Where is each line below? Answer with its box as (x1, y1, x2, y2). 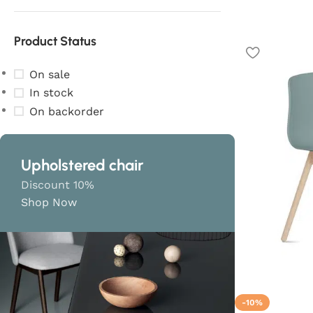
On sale (29, 67, 70, 81)
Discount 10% (21, 177, 94, 191)
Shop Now (21, 195, 77, 209)
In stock (29, 86, 73, 99)
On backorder (29, 104, 104, 118)
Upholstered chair (21, 155, 143, 175)
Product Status (14, 34, 96, 49)
